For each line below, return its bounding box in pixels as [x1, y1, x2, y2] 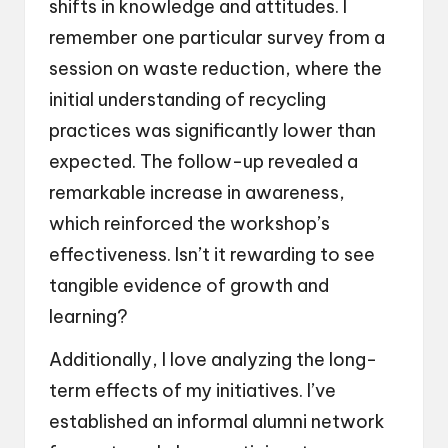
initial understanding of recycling [49, 87, 326, 111]
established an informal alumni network [49, 409, 385, 433]
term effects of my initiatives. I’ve [49, 378, 336, 402]
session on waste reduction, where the [49, 56, 382, 80]
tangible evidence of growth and [49, 273, 329, 297]
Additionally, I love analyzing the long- [49, 347, 377, 371]
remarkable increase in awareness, [49, 180, 345, 204]
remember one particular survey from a [49, 25, 385, 49]
